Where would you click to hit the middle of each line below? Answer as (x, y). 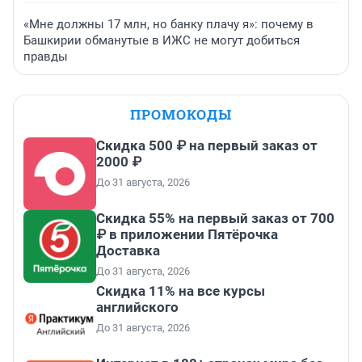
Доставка (128, 251)
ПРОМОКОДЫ (181, 115)
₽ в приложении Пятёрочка (187, 235)
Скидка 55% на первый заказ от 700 (215, 219)
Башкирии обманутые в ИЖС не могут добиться (162, 41)
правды (46, 57)
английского (137, 307)
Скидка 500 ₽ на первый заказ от (207, 146)
